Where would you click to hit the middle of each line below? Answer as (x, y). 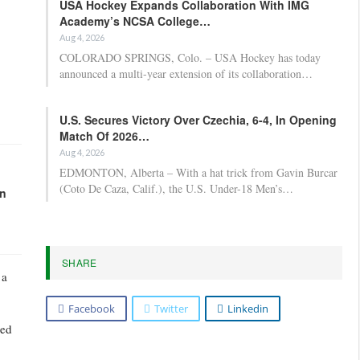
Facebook (92, 308)
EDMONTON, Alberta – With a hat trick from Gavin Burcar (198, 172)
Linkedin (248, 308)
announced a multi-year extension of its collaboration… (186, 73)
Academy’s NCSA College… (135, 20)
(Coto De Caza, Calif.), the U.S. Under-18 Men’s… (176, 188)
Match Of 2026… (104, 135)
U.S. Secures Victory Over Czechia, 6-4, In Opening (198, 119)
